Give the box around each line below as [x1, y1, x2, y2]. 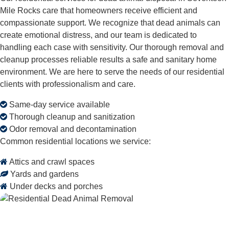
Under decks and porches [8, 182, 103, 191]
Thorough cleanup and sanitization [7, 112, 135, 121]
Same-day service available [7, 100, 110, 109]
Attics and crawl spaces [8, 157, 95, 166]
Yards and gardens [8, 170, 79, 178]
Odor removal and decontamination [7, 125, 136, 133]
